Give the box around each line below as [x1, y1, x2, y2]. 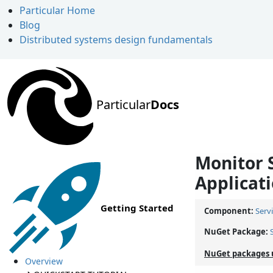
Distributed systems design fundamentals [19, 33, 213, 46]
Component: [204, 205, 255, 217]
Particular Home [19, 4, 95, 17]
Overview [24, 255, 63, 268]
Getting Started [101, 202, 174, 214]
